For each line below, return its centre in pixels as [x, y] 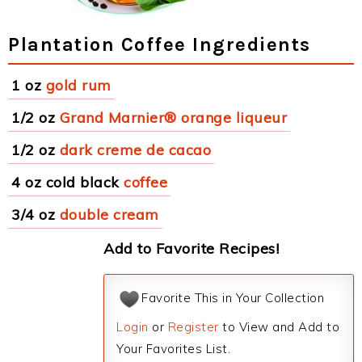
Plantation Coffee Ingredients [160, 44]
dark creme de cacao [135, 150]
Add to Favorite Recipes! [191, 248]
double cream [109, 215]
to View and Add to [279, 327]
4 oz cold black [65, 182]
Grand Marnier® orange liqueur [173, 118]
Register [193, 327]
